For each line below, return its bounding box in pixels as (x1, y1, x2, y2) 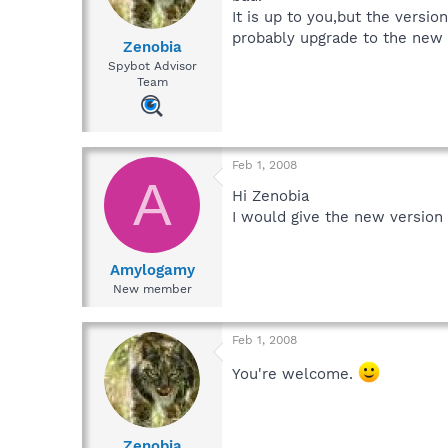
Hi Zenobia (232, 186, 309, 205)
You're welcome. (232, 365, 358, 384)
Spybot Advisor (107, 58, 197, 73)
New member (112, 282, 192, 297)
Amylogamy (109, 261, 195, 280)
